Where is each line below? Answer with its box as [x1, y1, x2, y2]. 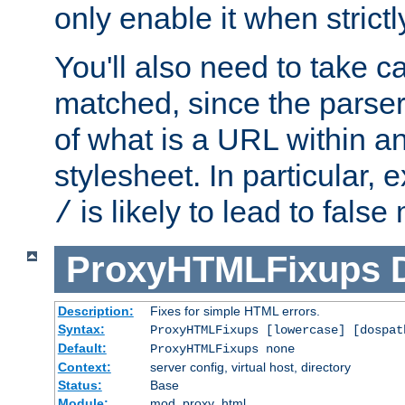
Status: [57, 378, 102, 393]
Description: [57, 304, 134, 319]
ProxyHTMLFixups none [149, 342, 295, 357]
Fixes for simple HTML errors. [149, 304, 320, 319]
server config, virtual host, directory [149, 360, 351, 375]
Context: [57, 360, 111, 375]
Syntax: [57, 322, 105, 337]
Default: [57, 341, 107, 356]
